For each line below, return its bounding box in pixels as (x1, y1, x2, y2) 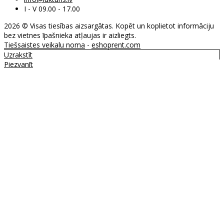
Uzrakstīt (4, 50, 32, 60)
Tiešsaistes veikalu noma (4, 40, 85, 50)
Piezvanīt (4, 59, 33, 69)
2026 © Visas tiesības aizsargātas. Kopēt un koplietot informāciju (4, 21, 214, 31)
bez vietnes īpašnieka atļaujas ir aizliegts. (4, 30, 136, 40)
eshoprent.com (91, 40, 140, 50)
